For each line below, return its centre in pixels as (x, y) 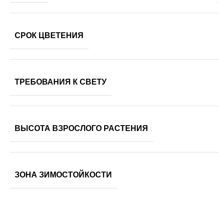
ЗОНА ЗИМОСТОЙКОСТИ (63, 175)
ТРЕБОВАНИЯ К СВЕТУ (61, 82)
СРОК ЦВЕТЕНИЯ (49, 35)
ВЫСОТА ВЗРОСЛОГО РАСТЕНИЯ (81, 128)
